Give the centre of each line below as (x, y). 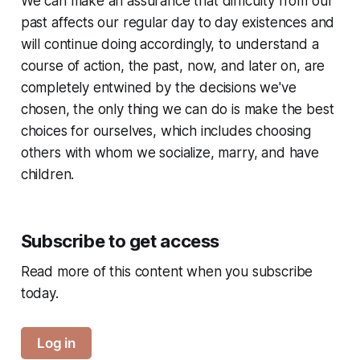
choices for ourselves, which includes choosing (166, 131)
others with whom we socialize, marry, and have (170, 152)
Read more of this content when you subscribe (167, 271)
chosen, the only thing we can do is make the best (177, 109)
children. (47, 174)
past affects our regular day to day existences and (178, 22)
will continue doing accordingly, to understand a (170, 44)
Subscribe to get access (120, 241)
